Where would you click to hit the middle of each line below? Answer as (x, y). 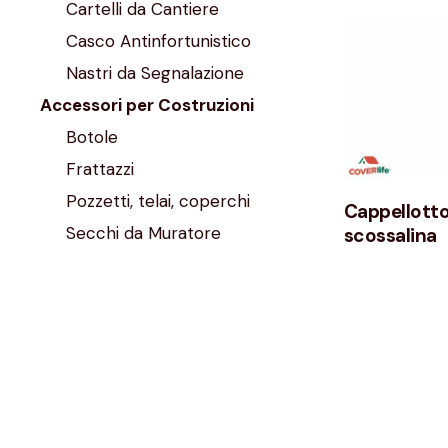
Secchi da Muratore (143, 233)
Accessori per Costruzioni (147, 105)
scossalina (390, 236)
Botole (91, 137)
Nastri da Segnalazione (154, 73)
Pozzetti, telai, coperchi (157, 201)
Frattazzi (99, 169)
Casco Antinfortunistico (158, 41)
